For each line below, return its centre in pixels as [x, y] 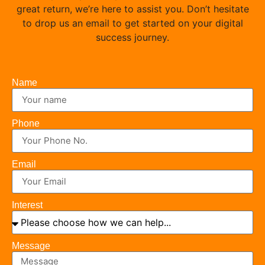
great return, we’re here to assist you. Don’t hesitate [132, 9]
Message [31, 245]
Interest [27, 205]
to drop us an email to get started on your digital [132, 23]
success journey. [132, 38]
